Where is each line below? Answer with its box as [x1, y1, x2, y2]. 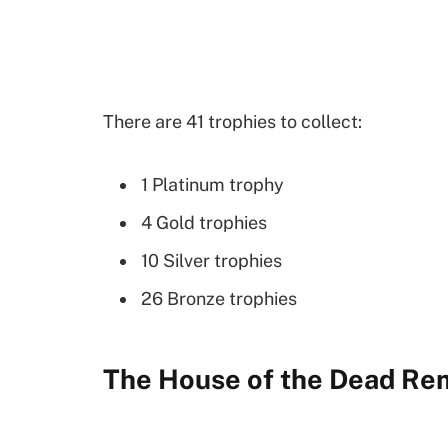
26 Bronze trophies [141, 287, 297, 309]
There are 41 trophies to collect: [103, 111, 362, 133]
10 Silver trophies [141, 249, 282, 271]
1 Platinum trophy [141, 173, 284, 195]
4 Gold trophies [141, 211, 267, 233]
